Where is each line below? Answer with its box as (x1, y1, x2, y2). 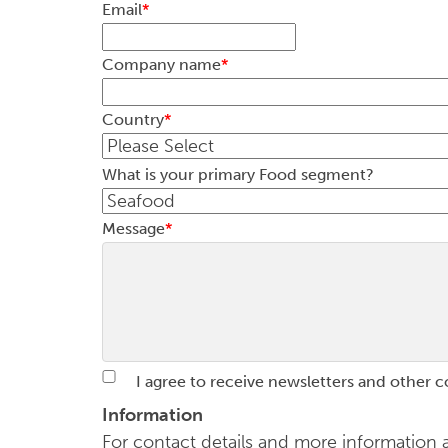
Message (102, 219, 165, 238)
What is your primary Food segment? (102, 165, 374, 184)
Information (102, 404, 207, 426)
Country (102, 110, 164, 129)
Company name (102, 55, 221, 74)
